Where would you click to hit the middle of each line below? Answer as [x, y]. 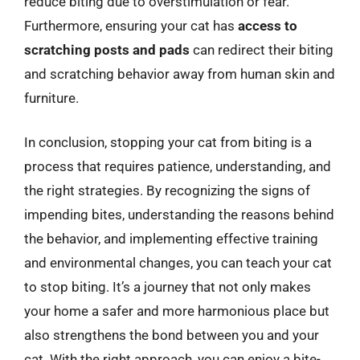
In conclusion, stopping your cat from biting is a [168, 142]
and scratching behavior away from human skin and [180, 74]
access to [268, 25]
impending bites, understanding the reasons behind [179, 215]
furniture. [51, 98]
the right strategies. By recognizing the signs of [167, 190]
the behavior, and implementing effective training [171, 239]
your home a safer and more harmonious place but [177, 311]
